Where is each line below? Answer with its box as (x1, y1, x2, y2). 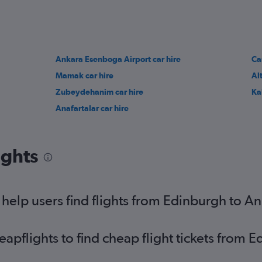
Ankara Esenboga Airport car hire (56, 54, 181, 64)
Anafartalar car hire (56, 104, 129, 113)
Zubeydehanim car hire (56, 87, 144, 96)
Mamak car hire (56, 71, 114, 80)
